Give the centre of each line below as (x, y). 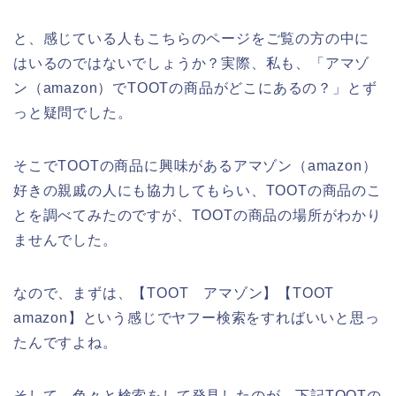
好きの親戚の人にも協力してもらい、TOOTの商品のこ (198, 191)
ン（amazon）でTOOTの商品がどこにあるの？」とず (195, 88)
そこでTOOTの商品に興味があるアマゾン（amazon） (195, 166)
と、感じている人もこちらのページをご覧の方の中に (192, 39)
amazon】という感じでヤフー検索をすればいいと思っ (197, 318)
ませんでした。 (65, 240)
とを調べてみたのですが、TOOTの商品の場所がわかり (198, 216)
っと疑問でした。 (73, 113)
